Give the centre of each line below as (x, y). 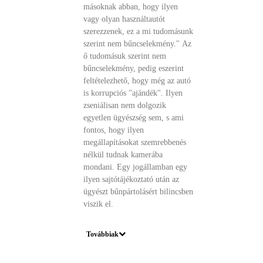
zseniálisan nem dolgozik (125, 105)
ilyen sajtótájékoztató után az (131, 179)
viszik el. (99, 204)
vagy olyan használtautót (124, 19)
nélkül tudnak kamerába (123, 155)
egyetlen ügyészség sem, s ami (134, 118)
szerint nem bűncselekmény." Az (133, 44)
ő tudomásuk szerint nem (125, 56)
